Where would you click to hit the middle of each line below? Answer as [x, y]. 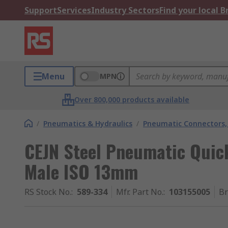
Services [74, 10]
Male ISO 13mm [81, 171]
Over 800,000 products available [132, 99]
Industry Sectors [125, 10]
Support [41, 10]
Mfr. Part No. [140, 192]
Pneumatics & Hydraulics [88, 123]
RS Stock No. [48, 192]
